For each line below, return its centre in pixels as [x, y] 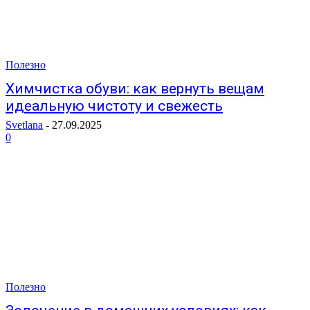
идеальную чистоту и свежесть [114, 106]
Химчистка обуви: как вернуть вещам [135, 89]
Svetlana [24, 125]
